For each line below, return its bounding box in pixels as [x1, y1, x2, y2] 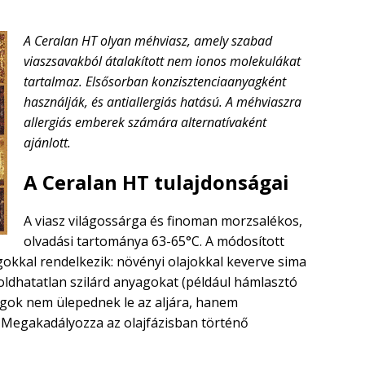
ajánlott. [24, 134, 71, 152]
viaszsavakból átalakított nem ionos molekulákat [24, 52, 301, 71]
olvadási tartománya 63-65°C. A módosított [24, 232, 284, 251]
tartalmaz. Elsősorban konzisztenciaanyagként [24, 73, 286, 91]
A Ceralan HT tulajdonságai [24, 169, 289, 196]
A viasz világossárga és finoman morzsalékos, [24, 212, 302, 231]
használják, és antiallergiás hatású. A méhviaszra [24, 93, 301, 112]
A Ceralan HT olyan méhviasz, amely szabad [24, 32, 272, 51]
